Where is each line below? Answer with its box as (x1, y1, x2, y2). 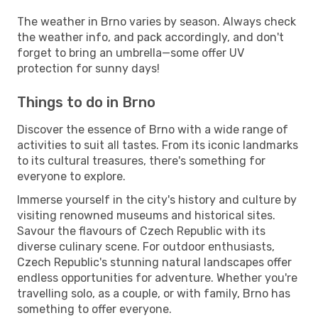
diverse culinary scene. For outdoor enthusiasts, (17, 239, 275, 253)
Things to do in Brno (17, 93, 155, 111)
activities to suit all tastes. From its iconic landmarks (17, 138, 298, 152)
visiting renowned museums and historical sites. (17, 208, 275, 222)
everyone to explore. (17, 169, 126, 183)
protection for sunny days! (17, 61, 160, 75)
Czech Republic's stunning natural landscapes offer (17, 255, 292, 269)
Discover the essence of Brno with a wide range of (17, 122, 288, 136)
